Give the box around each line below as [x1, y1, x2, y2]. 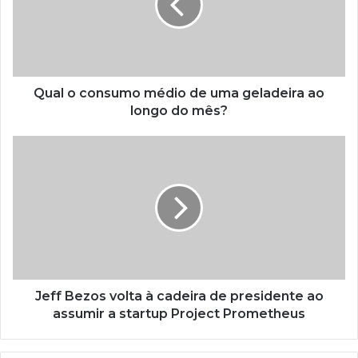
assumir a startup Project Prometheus [53, 306, 305, 322]
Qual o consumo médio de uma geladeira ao [34, 86, 324, 101]
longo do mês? [130, 103, 228, 119]
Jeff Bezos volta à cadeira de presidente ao [34, 288, 324, 304]
